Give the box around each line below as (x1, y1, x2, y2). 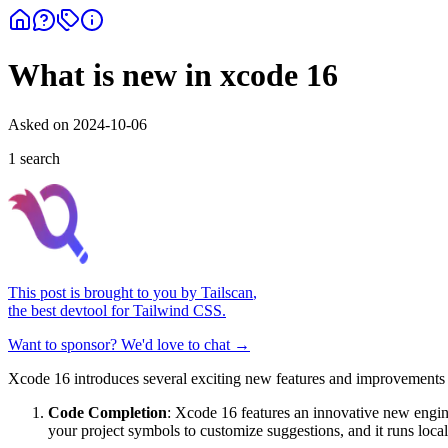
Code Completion (48, 403, 167, 421)
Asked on (8, 115, 73, 133)
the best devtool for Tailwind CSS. (8, 301, 226, 319)
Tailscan (201, 283, 253, 301)
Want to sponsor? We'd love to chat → (8, 335, 250, 353)
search (16, 149, 60, 167)
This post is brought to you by (8, 283, 197, 301)
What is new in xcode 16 (8, 57, 338, 94)
